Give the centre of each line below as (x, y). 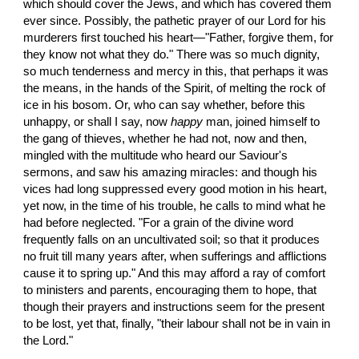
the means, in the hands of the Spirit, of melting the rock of (175, 88)
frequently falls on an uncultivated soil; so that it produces (172, 239)
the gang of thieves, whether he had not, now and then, (165, 138)
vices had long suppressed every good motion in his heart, (175, 189)
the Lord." (48, 340)
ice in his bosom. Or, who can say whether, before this (165, 105)
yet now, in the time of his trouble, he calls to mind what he (175, 206)
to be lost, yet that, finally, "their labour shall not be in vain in (177, 323)
